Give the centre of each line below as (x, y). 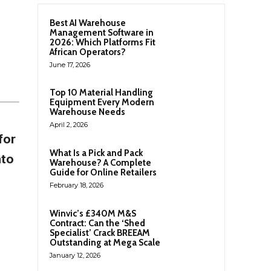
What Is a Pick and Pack (96, 153)
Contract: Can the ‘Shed (97, 224)
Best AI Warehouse (88, 23)
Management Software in (102, 33)
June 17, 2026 (70, 65)
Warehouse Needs (87, 112)
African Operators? (88, 52)
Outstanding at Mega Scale (105, 243)
